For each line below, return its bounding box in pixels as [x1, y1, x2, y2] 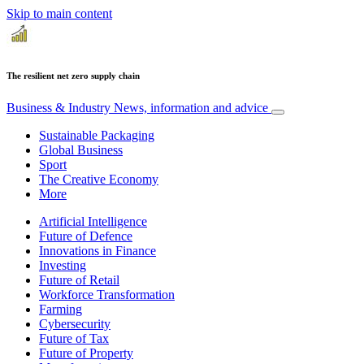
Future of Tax [39, 331, 109, 345]
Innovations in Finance [39, 243, 156, 258]
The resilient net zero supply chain [6, 70, 140, 80]
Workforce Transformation [39, 287, 175, 301]
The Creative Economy [39, 171, 158, 186]
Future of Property [39, 345, 133, 360]
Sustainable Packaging [39, 128, 154, 142]
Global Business [39, 142, 123, 157]
